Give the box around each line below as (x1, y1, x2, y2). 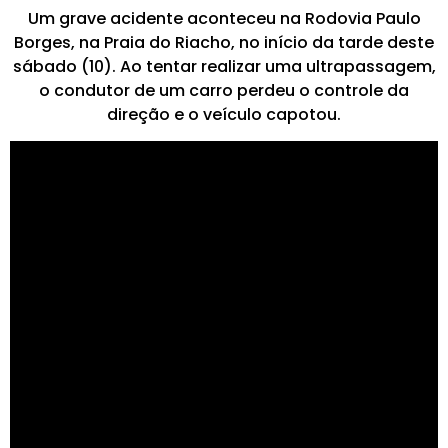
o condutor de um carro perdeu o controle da (39, 78, 409, 102)
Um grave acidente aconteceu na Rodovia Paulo (27, 6, 421, 30)
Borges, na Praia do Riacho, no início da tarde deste (14, 30, 434, 54)
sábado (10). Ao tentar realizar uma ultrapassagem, (12, 54, 436, 78)
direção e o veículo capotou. (107, 102, 341, 126)
